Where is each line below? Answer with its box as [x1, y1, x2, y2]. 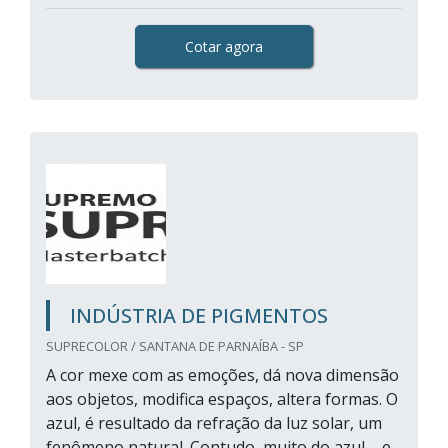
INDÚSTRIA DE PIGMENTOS [70, 302, 328, 329]
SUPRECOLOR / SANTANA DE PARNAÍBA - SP [46, 337, 304, 355]
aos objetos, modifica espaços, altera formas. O [46, 388, 398, 410]
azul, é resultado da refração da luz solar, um [46, 412, 382, 434]
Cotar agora [185, 37, 263, 56]
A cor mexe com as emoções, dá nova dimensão [46, 364, 399, 386]
